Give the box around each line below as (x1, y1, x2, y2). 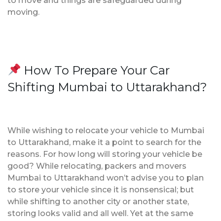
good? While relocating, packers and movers (7, 161, 186, 171)
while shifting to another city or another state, (7, 196, 189, 206)
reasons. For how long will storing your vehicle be (7, 149, 202, 159)
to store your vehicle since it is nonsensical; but (7, 184, 194, 194)
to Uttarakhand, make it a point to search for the (7, 137, 201, 147)
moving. (7, 7, 39, 17)
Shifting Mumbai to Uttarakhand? (7, 79, 207, 94)
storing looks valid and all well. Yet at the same (7, 208, 193, 218)
